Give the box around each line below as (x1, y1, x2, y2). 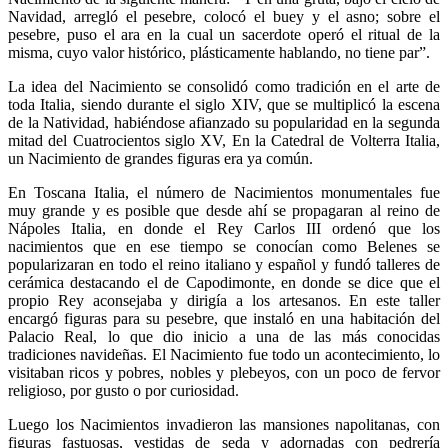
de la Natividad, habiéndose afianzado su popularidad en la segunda (8, 113, 440, 131)
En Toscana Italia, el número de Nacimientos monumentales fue (8, 183, 440, 201)
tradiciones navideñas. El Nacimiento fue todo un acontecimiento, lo (8, 345, 440, 363)
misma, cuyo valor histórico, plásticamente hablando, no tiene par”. (8, 43, 430, 61)
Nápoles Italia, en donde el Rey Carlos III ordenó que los (8, 219, 440, 237)
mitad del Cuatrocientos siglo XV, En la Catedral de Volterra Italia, (8, 131, 440, 149)
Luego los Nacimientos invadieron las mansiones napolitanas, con (8, 415, 440, 433)
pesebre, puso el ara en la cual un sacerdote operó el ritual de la (8, 25, 440, 43)
